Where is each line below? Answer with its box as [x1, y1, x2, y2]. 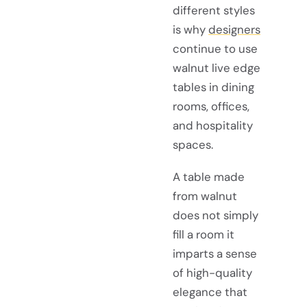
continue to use [173, 40, 258, 56]
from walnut [173, 188, 237, 204]
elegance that [173, 284, 247, 299]
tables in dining [173, 79, 254, 95]
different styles [173, 2, 255, 18]
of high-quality [173, 265, 252, 280]
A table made [173, 169, 245, 184]
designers [208, 21, 260, 37]
